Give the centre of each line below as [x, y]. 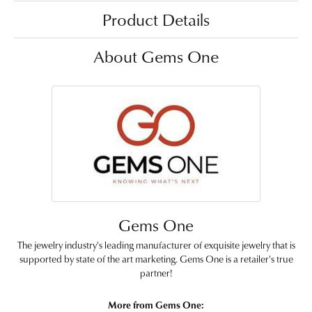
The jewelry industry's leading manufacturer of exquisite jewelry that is [156, 244]
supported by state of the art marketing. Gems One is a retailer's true [156, 258]
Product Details [156, 19]
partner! [156, 272]
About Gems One [156, 56]
